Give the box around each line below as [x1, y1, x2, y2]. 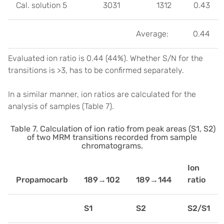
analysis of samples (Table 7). [8, 101, 114, 111]
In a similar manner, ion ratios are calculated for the [8, 89, 196, 99]
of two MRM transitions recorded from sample [27, 132, 197, 142]
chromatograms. [81, 141, 143, 151]
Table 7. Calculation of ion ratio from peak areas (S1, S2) [8, 124, 215, 134]
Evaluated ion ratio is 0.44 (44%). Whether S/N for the [8, 53, 203, 63]
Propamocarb [16, 175, 68, 185]
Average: [136, 29, 168, 39]
